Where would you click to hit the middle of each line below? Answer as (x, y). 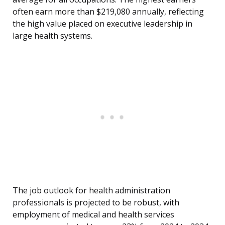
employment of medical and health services (93, 215)
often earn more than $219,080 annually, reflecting (108, 12)
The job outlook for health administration (91, 191)
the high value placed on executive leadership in (102, 24)
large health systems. (52, 36)
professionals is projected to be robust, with (96, 203)
